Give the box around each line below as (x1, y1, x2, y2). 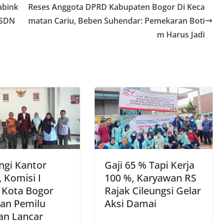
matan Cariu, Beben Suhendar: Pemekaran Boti (28, 15, 205, 26)
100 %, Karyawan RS (105, 171, 196, 185)
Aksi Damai (105, 197, 156, 211)
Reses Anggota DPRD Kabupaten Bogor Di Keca (28, 1, 205, 12)
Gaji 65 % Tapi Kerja (105, 158, 194, 172)
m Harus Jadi (157, 29, 205, 40)
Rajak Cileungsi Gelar (105, 184, 201, 198)
